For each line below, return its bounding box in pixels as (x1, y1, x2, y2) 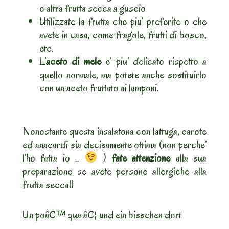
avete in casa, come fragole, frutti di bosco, (39, 28, 207, 42)
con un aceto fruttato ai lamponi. (39, 81, 159, 96)
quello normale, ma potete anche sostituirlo (39, 67, 207, 82)
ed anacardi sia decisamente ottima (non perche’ (22, 138, 207, 152)
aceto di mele (46, 54, 101, 69)
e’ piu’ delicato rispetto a (101, 54, 207, 69)
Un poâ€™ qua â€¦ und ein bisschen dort (22, 208, 181, 222)
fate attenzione (111, 151, 171, 166)
